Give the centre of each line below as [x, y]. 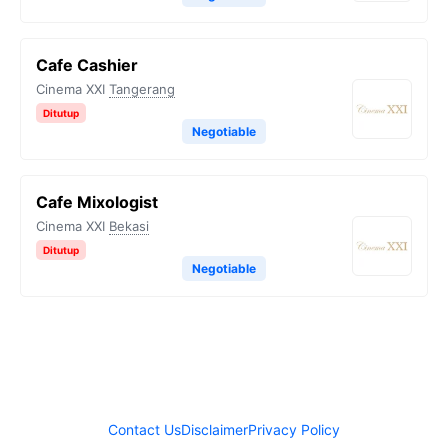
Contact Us [144, 429]
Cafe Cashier [87, 65]
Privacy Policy [294, 429]
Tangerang [142, 89]
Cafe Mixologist [97, 202]
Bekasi [129, 226]
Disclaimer [214, 429]
